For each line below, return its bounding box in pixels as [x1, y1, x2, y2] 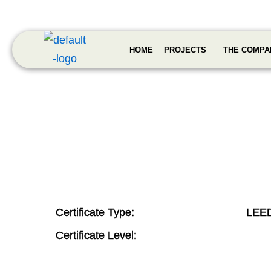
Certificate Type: [56, 206, 134, 218]
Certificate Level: [56, 229, 137, 241]
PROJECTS [164, 45, 207, 54]
